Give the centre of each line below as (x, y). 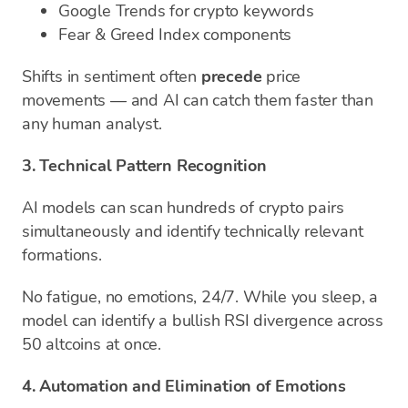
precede (231, 76)
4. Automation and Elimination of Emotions (184, 386)
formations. (62, 255)
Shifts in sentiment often (112, 76)
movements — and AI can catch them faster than (198, 100)
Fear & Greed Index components (175, 35)
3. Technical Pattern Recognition (144, 166)
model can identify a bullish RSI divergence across (203, 321)
